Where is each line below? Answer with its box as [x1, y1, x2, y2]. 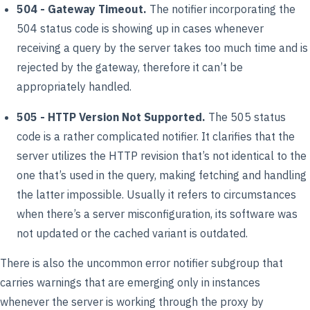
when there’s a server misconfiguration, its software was [17, 206, 298, 221]
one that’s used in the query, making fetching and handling [17, 167, 307, 182]
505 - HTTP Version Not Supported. [17, 109, 206, 124]
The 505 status [206, 109, 286, 124]
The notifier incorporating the [147, 2, 295, 17]
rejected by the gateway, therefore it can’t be [17, 60, 243, 75]
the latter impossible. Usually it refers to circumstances [17, 187, 296, 201]
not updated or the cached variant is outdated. [17, 226, 248, 240]
